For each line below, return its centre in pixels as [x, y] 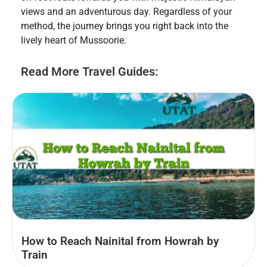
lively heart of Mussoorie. [74, 40]
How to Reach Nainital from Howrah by [120, 241]
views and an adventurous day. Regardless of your [126, 11]
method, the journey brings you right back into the [125, 26]
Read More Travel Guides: [89, 71]
